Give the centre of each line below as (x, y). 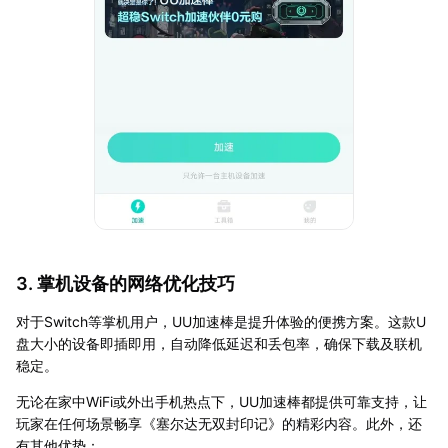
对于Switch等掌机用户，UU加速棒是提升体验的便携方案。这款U (221, 322)
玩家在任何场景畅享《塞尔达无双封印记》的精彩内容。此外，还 (219, 424)
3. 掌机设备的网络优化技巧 (125, 284)
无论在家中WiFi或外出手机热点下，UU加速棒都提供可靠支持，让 (221, 402)
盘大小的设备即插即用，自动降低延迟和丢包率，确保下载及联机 (219, 344)
